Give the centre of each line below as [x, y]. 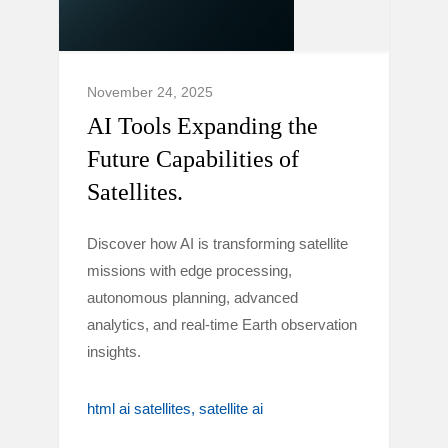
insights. [114, 351]
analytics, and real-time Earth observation [222, 324]
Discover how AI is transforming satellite [217, 243]
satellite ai [231, 408]
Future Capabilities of [193, 159]
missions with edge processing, [189, 270]
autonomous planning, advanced [192, 297]
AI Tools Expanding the [202, 126]
